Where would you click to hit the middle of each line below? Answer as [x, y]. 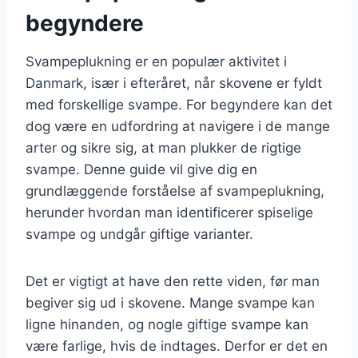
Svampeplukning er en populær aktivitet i [156, 61]
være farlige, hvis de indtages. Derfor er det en [177, 346]
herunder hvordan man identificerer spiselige [169, 212]
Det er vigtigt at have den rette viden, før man [173, 281]
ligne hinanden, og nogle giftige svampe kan [167, 324]
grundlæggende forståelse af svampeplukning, [175, 191]
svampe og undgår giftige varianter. [139, 234]
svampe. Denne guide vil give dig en [141, 169]
